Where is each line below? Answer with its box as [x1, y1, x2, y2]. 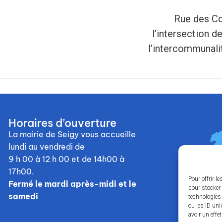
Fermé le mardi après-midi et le [8, 179, 137, 189]
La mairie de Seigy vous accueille [8, 129, 136, 139]
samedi [8, 191, 39, 201]
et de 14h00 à [71, 154, 125, 164]
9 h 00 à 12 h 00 [8, 154, 70, 164]
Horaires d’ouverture [8, 116, 117, 130]
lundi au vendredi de [8, 142, 87, 152]
